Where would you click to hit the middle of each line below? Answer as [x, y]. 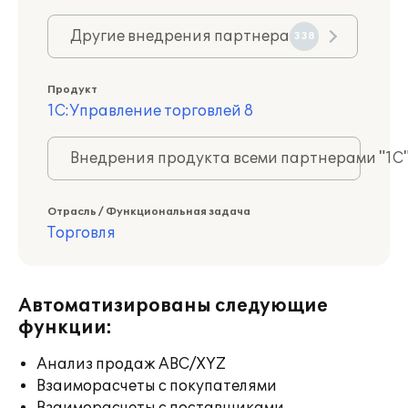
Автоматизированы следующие [173, 306]
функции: [65, 328]
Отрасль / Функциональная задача [149, 212]
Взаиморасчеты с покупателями [157, 386]
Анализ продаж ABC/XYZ [131, 364]
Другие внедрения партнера [180, 36]
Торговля [82, 233]
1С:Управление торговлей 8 [150, 111]
